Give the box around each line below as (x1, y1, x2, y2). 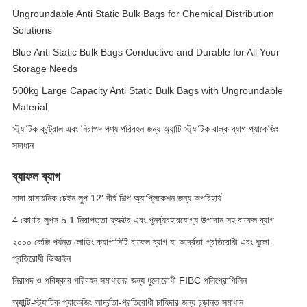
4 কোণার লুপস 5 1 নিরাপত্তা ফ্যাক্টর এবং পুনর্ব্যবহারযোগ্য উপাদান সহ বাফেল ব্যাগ (12, 214, 274, 225)
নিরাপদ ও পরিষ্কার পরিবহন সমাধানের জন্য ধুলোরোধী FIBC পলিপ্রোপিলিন (12, 275, 247, 286)
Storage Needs (12, 63, 77, 74)
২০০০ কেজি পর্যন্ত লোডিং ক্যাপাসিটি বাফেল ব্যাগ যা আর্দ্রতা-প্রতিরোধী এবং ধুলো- (12, 236, 273, 247)
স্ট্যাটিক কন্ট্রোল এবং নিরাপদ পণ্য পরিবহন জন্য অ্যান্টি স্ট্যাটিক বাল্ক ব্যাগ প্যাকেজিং (12, 123, 278, 134)
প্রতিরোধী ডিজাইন (12, 253, 71, 264)
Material (12, 101, 47, 112)
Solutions (12, 25, 52, 36)
